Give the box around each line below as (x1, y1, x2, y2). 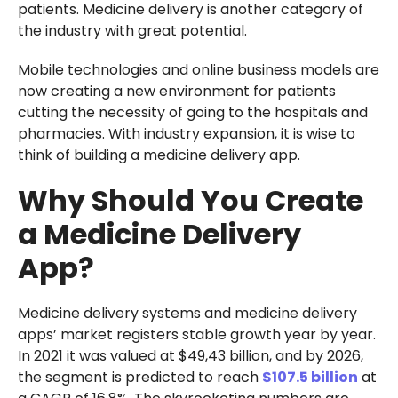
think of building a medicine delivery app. (17, 144, 300, 165)
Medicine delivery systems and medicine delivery (17, 302, 357, 323)
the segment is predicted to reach (17, 366, 262, 387)
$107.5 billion (261, 366, 358, 387)
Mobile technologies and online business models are (17, 59, 379, 80)
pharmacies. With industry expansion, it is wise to (17, 123, 355, 144)
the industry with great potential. (17, 20, 254, 41)
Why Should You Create (17, 179, 363, 220)
